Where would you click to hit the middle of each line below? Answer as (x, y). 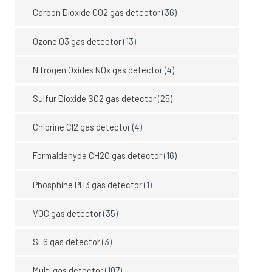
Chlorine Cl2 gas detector (82, 127)
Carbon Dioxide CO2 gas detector (97, 12)
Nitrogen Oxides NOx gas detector (98, 70)
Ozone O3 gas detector (77, 41)
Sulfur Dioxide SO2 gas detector (95, 99)
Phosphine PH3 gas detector (88, 184)
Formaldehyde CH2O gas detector (98, 156)
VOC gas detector (67, 213)
